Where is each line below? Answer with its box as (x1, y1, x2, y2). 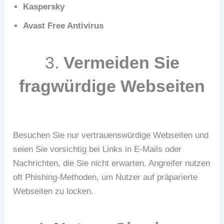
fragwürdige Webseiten (19, 76, 205, 95)
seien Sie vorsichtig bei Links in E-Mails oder (13, 144, 182, 154)
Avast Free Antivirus (23, 21, 104, 31)
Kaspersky (23, 2, 65, 12)
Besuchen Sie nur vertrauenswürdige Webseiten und (13, 130, 209, 140)
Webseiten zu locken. (13, 186, 94, 196)
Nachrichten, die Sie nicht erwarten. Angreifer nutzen (13, 158, 210, 168)
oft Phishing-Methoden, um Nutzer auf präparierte (13, 172, 198, 182)
